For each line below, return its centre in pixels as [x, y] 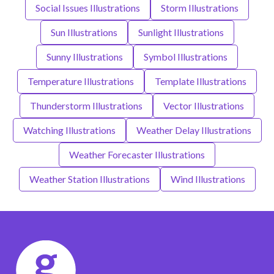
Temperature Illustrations [81, 81]
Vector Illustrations [204, 106]
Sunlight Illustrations [181, 32]
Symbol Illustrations [186, 57]
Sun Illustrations [84, 32]
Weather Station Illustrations [89, 179]
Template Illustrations [201, 81]
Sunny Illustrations [85, 57]
